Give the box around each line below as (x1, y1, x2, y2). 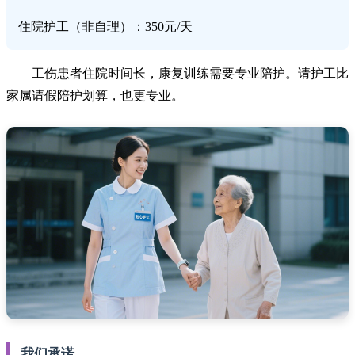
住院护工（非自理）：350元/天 (18, 19, 193, 33)
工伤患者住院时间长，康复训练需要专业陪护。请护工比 (32, 66, 349, 80)
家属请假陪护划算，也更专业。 (6, 88, 184, 102)
